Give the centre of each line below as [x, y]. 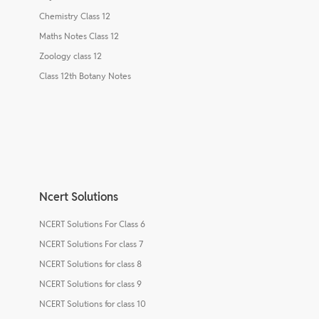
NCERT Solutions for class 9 [90, 283]
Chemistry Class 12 [75, 16]
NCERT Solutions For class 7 [91, 244]
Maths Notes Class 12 [79, 36]
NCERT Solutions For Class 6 [92, 224]
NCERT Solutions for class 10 [93, 303]
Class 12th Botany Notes [85, 75]
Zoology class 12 [70, 56]
